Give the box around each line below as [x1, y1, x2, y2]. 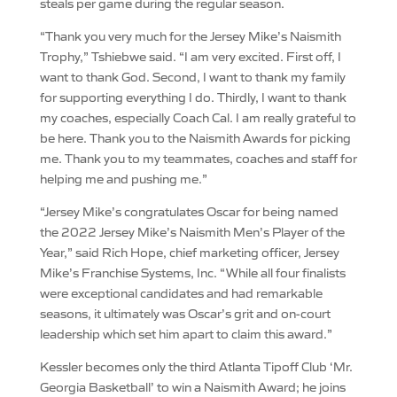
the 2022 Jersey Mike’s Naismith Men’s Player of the [39, 223, 345, 239]
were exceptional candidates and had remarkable [39, 284, 323, 300]
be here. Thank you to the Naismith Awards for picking [39, 129, 351, 145]
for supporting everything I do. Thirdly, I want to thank [39, 89, 346, 105]
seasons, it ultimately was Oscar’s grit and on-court [39, 305, 331, 321]
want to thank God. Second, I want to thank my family [39, 68, 346, 84]
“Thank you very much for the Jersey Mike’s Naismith [39, 27, 341, 43]
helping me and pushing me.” [39, 170, 207, 186]
